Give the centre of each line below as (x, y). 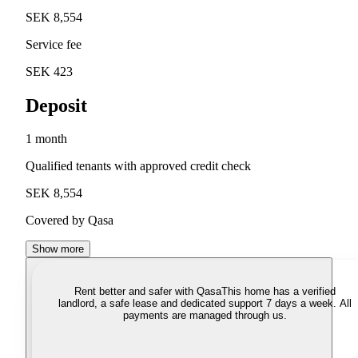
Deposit (56, 105)
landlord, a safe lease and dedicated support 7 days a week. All (205, 304)
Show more (58, 249)
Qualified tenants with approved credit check (138, 166)
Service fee (54, 44)
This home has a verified (278, 292)
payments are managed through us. (205, 316)
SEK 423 (49, 71)
